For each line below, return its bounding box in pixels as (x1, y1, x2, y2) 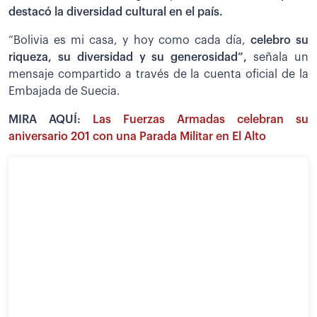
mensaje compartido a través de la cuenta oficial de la (8, 68, 309, 80)
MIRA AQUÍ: (8, 113, 93, 125)
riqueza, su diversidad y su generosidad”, (8, 51, 254, 63)
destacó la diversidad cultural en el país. (8, 6, 223, 18)
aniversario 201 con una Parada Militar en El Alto (8, 130, 266, 142)
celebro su (250, 34, 309, 46)
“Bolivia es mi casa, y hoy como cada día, (8, 34, 250, 46)
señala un (253, 51, 309, 63)
